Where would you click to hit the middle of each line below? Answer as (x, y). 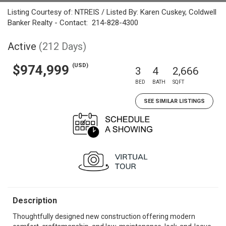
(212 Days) (63, 46)
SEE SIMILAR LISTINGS (174, 101)
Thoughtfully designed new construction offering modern (104, 216)
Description (35, 201)
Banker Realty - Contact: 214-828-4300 (73, 23)
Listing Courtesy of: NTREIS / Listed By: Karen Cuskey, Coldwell (112, 12)
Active (22, 46)
